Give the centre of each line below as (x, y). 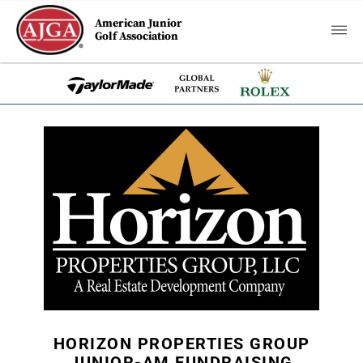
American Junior (139, 23)
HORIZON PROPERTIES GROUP (181, 344)
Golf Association (137, 36)
